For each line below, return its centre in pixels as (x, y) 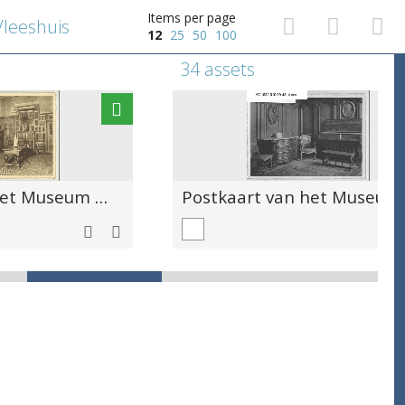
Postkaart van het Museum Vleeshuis (101, 197)
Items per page (192, 18)
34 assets (217, 69)
